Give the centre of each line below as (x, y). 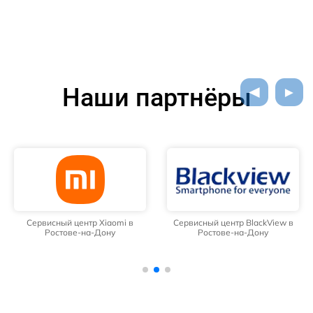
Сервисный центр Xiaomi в (80, 223)
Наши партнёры (156, 98)
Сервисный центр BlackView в (233, 223)
